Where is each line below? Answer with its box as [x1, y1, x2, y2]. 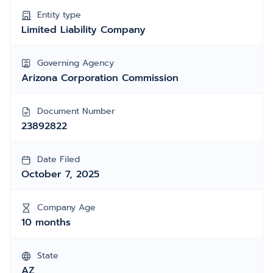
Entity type [37, 9, 81, 21]
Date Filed [37, 153, 80, 166]
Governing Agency [37, 57, 114, 69]
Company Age [37, 201, 96, 214]
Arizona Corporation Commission [21, 71, 179, 85]
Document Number [37, 105, 115, 118]
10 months [21, 215, 71, 230]
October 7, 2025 [21, 167, 99, 182]
